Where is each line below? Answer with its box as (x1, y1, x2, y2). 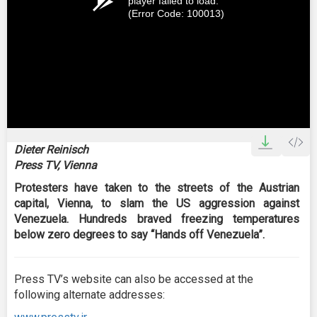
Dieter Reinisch (14, 143, 88, 156)
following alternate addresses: (14, 288, 165, 301)
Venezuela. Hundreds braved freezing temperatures (14, 212, 299, 226)
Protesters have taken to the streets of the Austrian (14, 181, 299, 195)
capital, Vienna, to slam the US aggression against (14, 197, 299, 210)
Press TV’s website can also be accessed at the (14, 272, 253, 286)
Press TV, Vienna (14, 158, 97, 172)
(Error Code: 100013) (128, 8, 224, 19)
